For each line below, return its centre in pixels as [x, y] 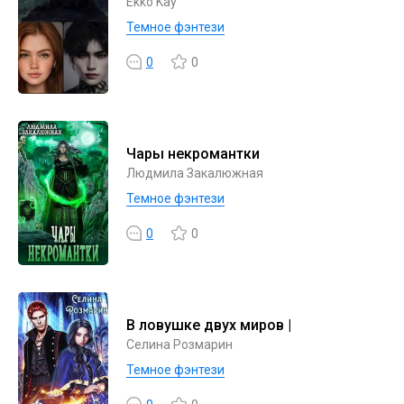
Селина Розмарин [179, 344]
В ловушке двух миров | [209, 325]
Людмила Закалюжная [195, 173]
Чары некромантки [193, 154]
